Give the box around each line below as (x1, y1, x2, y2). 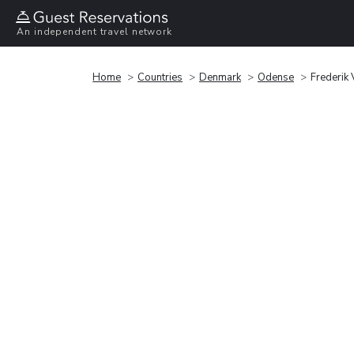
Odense (258, 70, 294, 85)
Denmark (199, 70, 241, 85)
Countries (137, 70, 183, 85)
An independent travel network (17, 25, 173, 39)
